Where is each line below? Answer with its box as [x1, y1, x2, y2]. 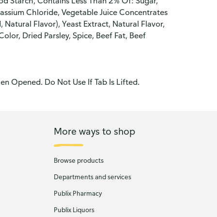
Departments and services [53, 172, 131, 181]
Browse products [53, 156, 104, 165]
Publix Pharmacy [53, 189, 102, 198]
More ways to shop [53, 124, 135, 137]
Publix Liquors [53, 205, 94, 214]
